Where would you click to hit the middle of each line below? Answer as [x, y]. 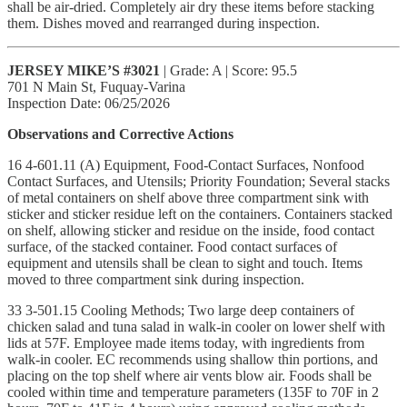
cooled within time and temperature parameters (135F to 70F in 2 [193, 392]
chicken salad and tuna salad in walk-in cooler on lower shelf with [196, 326]
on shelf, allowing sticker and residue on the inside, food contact [191, 230]
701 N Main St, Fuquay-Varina [96, 86]
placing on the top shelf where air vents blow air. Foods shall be [189, 375]
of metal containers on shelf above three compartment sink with [188, 197]
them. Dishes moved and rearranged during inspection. [164, 23]
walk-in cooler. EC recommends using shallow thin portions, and [193, 359]
